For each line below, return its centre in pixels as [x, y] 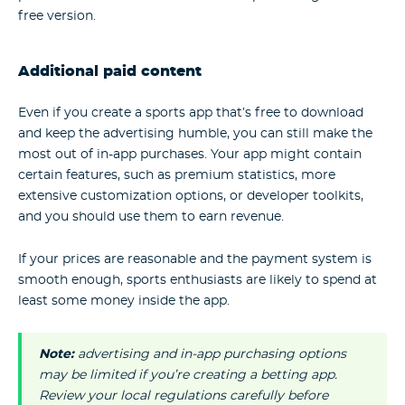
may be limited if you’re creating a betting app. [188, 375]
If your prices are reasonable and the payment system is [195, 259]
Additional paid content [110, 72]
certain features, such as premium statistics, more [177, 176]
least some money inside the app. [124, 301]
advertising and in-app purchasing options [212, 354]
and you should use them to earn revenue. [151, 217]
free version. [57, 17]
